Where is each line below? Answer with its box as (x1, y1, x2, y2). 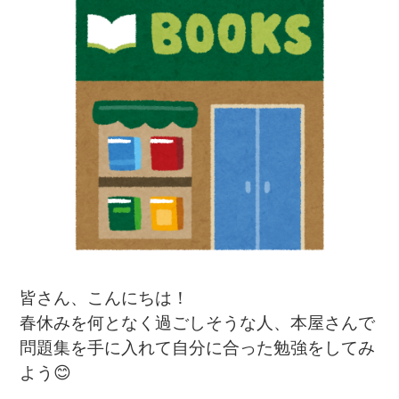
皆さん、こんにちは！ (20, 289, 190, 308)
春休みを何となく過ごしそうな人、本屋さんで (20, 313, 376, 333)
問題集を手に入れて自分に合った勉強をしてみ (20, 338, 376, 358)
